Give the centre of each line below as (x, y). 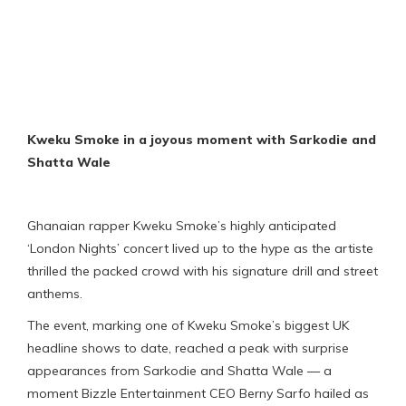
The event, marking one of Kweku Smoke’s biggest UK (188, 325)
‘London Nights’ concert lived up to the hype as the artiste (200, 248)
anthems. (55, 293)
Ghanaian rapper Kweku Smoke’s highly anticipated (182, 225)
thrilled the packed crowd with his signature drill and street (203, 271)
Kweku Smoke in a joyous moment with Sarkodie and (202, 139)
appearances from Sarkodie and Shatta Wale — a (179, 370)
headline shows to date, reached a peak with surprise (188, 348)
